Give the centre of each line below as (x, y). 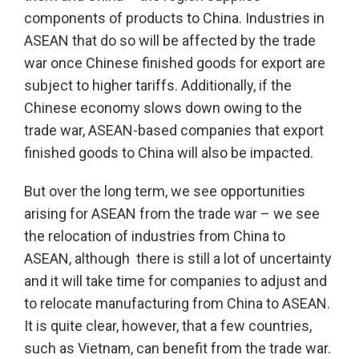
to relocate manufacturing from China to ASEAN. (177, 304)
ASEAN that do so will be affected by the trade (170, 41)
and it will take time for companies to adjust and (175, 281)
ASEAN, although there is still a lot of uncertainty (178, 259)
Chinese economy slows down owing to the (163, 108)
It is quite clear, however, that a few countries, (168, 326)
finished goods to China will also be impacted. (169, 153)
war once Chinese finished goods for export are (175, 63)
